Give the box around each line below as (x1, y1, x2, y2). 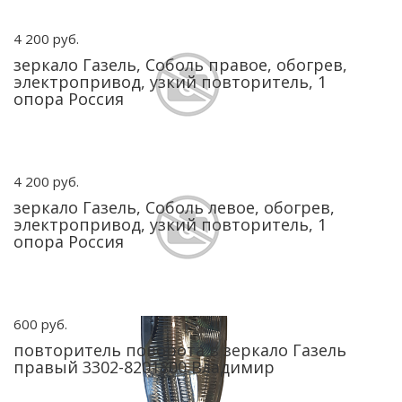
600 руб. (13, 315, 67, 333)
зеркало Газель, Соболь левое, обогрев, (13, 197, 335, 218)
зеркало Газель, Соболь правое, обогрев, (13, 54, 347, 75)
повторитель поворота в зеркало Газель (13, 339, 346, 361)
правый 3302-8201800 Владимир (13, 356, 275, 378)
